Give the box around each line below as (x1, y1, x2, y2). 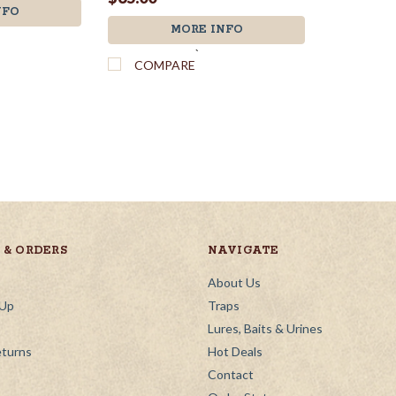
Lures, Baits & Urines (207, 320, 323, 336)
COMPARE (134, 57, 196, 72)
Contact (207, 366, 254, 382)
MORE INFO (170, 22, 243, 36)
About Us (207, 274, 261, 290)
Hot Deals (207, 343, 263, 359)
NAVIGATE (207, 243, 279, 257)
